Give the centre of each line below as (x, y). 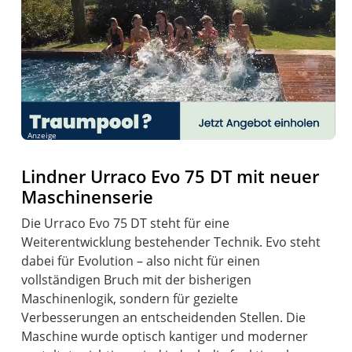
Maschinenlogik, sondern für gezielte (130, 298)
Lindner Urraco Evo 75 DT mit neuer (170, 176)
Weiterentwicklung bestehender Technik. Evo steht (171, 242)
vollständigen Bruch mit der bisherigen (137, 279)
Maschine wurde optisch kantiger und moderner (165, 336)
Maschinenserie (88, 196)
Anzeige (42, 135)
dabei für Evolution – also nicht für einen (141, 260)
